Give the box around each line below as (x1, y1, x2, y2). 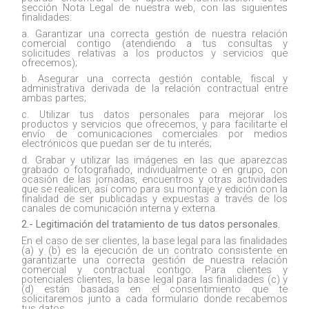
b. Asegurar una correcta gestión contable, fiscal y (21, 72, 288, 86)
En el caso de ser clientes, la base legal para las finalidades (21, 234, 288, 247)
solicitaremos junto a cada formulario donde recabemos (21, 292, 288, 305)
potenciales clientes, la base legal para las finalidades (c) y (21, 272, 288, 286)
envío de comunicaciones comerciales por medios (21, 127, 288, 140)
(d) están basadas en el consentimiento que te (21, 282, 288, 295)
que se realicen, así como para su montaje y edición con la (21, 182, 288, 195)
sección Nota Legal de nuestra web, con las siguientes (21, 1, 288, 14)
